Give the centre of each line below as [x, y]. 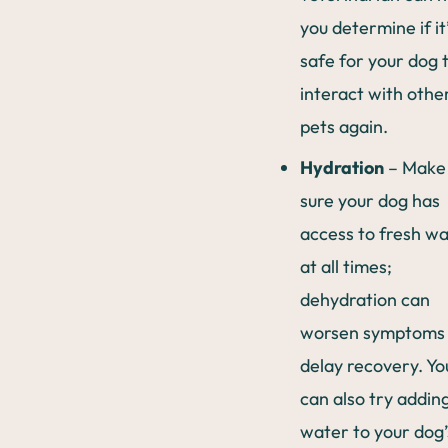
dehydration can [365, 299]
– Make [415, 167]
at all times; [346, 266]
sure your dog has [370, 200]
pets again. [344, 126]
